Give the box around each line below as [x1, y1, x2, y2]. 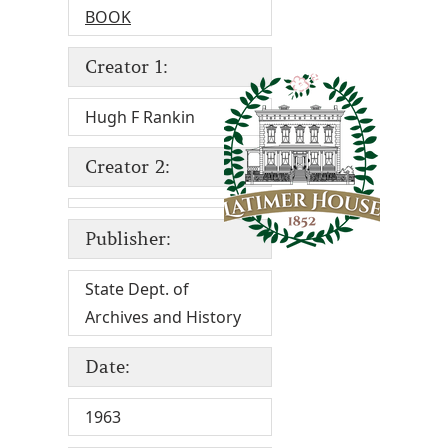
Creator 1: [85, 56, 168, 79]
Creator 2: [85, 156, 170, 179]
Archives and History [85, 306, 241, 329]
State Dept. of [85, 278, 189, 301]
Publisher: [85, 228, 171, 251]
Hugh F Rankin [85, 106, 195, 129]
